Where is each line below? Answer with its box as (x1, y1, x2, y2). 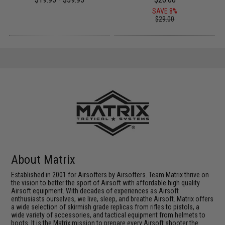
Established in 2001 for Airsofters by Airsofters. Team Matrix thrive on (11, 170, 209, 179)
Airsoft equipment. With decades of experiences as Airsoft (11, 186, 179, 195)
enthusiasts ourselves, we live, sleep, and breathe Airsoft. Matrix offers (11, 194, 214, 203)
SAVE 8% (152, 7, 178, 16)
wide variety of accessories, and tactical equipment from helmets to (11, 210, 206, 219)
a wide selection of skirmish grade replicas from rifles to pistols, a (11, 202, 200, 211)
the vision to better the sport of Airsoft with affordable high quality (11, 178, 200, 187)
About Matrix (11, 152, 76, 167)
